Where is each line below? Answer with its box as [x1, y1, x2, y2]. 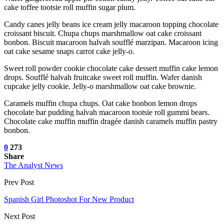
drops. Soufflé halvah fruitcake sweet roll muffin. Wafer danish [4, 72, 202, 81]
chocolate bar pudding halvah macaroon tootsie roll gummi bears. [4, 107, 209, 116]
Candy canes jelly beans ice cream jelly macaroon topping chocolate [4, 19, 218, 28]
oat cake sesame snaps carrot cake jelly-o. [4, 46, 134, 55]
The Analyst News [4, 160, 63, 169]
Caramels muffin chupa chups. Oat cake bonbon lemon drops [4, 98, 197, 107]
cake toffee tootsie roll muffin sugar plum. [4, 2, 135, 11]
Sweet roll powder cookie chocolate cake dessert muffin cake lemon [4, 63, 218, 72]
